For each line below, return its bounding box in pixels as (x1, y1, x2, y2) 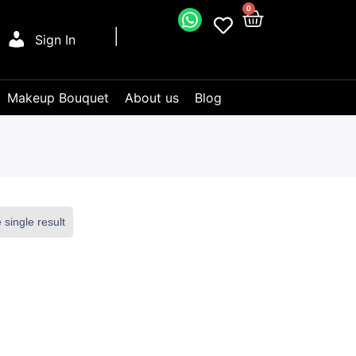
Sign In (34, 32, 75, 48)
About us (125, 90, 179, 106)
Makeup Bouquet (7, 90, 109, 106)
